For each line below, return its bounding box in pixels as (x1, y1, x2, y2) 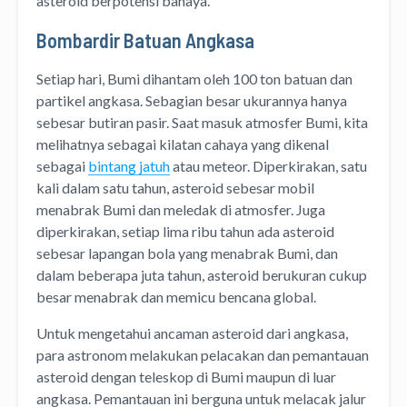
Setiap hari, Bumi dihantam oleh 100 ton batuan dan (36, 69, 352, 87)
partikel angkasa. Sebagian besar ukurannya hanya (36, 91, 347, 109)
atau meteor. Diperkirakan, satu (170, 156, 367, 174)
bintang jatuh (88, 156, 170, 174)
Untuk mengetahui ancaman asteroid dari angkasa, (36, 323, 348, 342)
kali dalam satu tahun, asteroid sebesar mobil (36, 178, 314, 196)
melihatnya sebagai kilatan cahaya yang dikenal (36, 134, 329, 153)
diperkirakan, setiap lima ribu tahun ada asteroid (36, 222, 334, 240)
